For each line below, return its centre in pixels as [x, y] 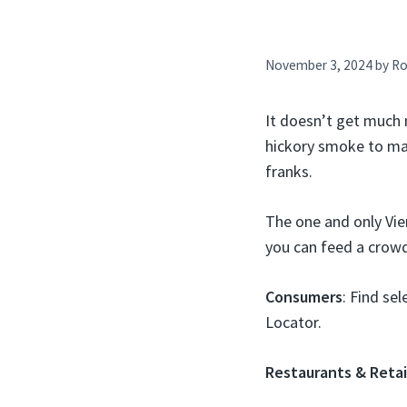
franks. [289, 171]
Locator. [293, 322]
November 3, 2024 [319, 65]
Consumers [304, 296]
